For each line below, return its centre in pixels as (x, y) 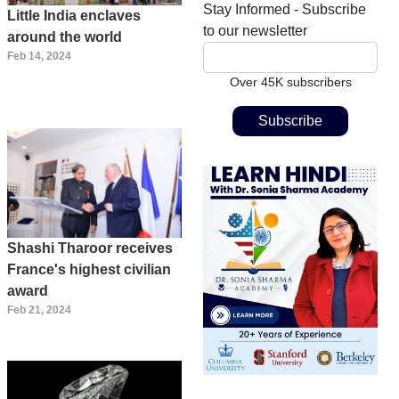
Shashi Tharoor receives (90, 248)
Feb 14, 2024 (39, 57)
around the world (65, 37)
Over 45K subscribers (290, 81)
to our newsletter (255, 30)
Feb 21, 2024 (39, 309)
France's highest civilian (89, 269)
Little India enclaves (74, 16)
